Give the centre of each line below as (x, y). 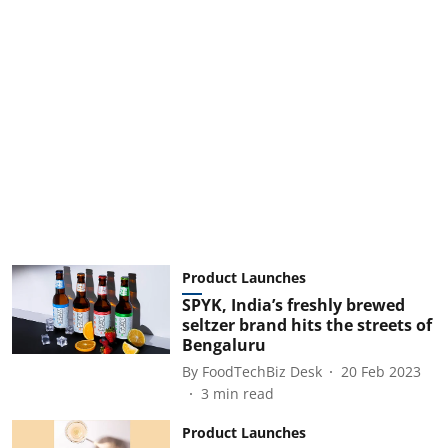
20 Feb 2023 (380, 371)
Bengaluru (223, 345)
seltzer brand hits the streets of (306, 325)
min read (243, 393)
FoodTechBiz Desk (261, 371)
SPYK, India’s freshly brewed (293, 305)
